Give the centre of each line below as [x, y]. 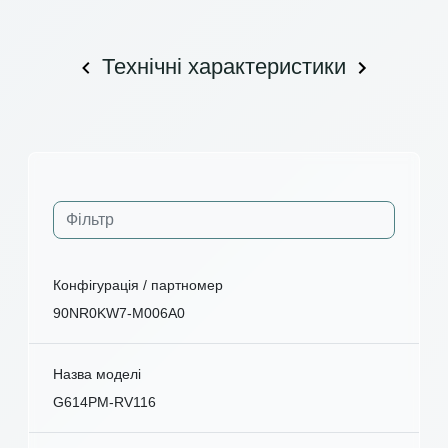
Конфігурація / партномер [138, 285]
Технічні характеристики [224, 66]
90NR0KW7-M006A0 [119, 313]
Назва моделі [97, 374]
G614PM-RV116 [104, 402]
